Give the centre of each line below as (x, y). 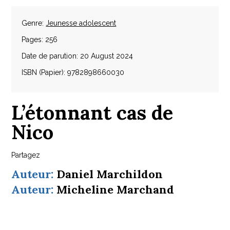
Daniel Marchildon (110, 174)
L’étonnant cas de (92, 112)
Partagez (26, 155)
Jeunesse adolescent (81, 23)
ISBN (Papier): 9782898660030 (73, 72)
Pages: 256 (40, 40)
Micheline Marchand (116, 189)
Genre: (34, 23)
